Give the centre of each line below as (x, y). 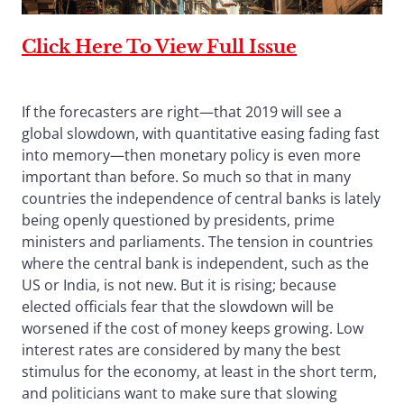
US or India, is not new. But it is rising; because (179, 285)
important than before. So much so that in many (186, 177)
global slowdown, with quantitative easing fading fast (201, 134)
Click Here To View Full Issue (159, 47)
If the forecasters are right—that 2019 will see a (182, 112)
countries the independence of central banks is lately (201, 199)
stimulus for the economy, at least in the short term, (199, 372)
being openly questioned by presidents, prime (178, 220)
